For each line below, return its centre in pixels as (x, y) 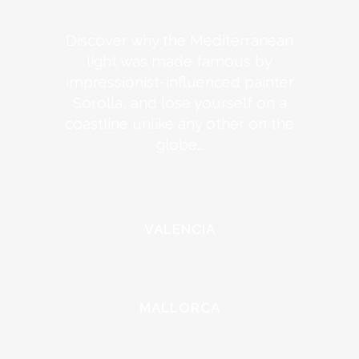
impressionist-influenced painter (179, 82)
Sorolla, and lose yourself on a (179, 103)
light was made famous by (179, 61)
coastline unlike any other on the (179, 123)
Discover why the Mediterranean (179, 40)
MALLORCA (179, 308)
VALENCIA (179, 229)
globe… (179, 144)
